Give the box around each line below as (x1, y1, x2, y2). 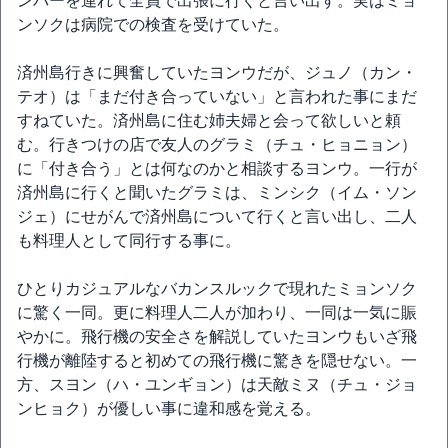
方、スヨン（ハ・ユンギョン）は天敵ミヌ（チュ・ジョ (17, 376, 417, 393)
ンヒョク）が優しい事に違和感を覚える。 (17, 400, 321, 417)
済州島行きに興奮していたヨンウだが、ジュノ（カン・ (17, 64, 417, 81)
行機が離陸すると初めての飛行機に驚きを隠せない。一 (17, 352, 417, 369)
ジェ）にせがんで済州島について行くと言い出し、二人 (17, 208, 417, 225)
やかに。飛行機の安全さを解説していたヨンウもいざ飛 (17, 328, 417, 345)
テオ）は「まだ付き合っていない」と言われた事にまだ (17, 88, 417, 105)
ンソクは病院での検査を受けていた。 (17, 16, 289, 33)
